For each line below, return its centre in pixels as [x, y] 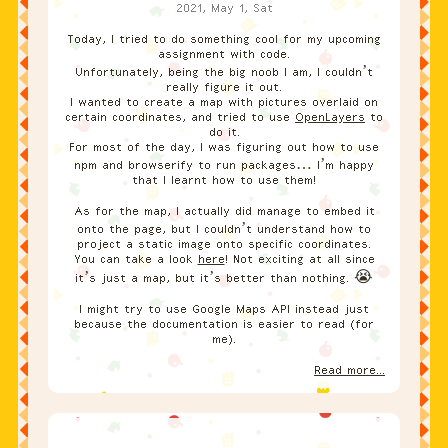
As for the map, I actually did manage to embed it [224, 211]
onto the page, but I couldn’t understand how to [224, 229]
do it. [224, 132]
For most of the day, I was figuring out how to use [224, 147]
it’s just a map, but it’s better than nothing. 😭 [224, 278]
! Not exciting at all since [299, 259]
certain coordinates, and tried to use [180, 117]
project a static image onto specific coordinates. [224, 244]
